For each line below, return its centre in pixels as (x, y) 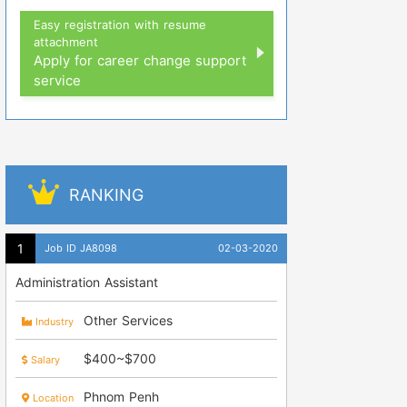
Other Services (128, 320)
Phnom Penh (121, 396)
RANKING (106, 194)
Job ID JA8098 (81, 248)
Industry (53, 321)
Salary (44, 359)
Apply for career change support (140, 60)
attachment (66, 41)
